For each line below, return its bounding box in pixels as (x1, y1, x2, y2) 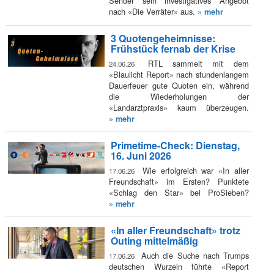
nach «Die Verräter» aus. (109, 5, 198, 17)
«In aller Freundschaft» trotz (110, 223, 240, 238)
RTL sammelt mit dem (138, 57, 249, 69)
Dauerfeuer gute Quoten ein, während (109, 79, 249, 91)
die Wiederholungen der (109, 90, 249, 102)
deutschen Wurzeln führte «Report (109, 260, 249, 272)
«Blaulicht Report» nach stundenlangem (109, 68, 249, 80)
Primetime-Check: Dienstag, (110, 138, 240, 153)
